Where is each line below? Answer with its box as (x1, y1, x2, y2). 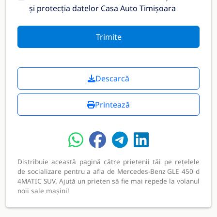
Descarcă (95, 73, 129, 84)
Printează (95, 99, 130, 110)
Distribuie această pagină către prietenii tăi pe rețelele (17, 156, 200, 166)
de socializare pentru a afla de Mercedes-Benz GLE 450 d (17, 166, 200, 176)
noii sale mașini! (17, 186, 69, 195)
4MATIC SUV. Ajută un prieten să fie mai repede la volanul (17, 176, 200, 186)
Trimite (95, 31, 122, 42)
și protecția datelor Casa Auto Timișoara (29, 3, 176, 14)
